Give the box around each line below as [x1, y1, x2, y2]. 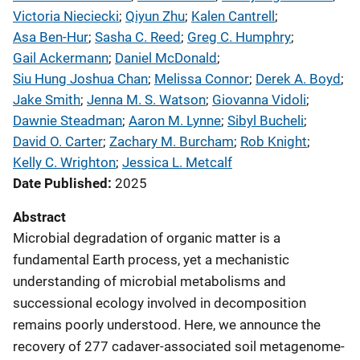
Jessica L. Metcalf [122, 154, 232, 170]
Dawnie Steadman [13, 112, 122, 129]
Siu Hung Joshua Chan [13, 71, 148, 87]
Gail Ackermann [13, 50, 108, 66]
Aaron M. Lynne [129, 112, 221, 129]
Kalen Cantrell [191, 8, 275, 24]
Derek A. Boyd [256, 71, 341, 87]
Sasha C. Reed [95, 29, 181, 45]
